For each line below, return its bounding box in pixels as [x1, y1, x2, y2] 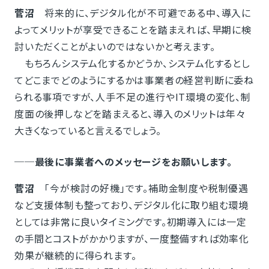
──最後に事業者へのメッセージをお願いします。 [14, 154, 232, 169]
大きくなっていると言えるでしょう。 [14, 123, 162, 138]
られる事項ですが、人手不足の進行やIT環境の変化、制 [14, 89, 251, 104]
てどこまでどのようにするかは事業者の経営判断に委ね [14, 73, 254, 88]
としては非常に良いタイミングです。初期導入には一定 [14, 214, 247, 229]
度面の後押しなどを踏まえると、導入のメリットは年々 [14, 106, 246, 121]
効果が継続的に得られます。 [14, 248, 137, 263]
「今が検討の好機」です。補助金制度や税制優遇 [34, 181, 249, 196]
